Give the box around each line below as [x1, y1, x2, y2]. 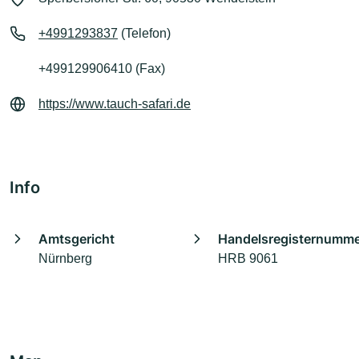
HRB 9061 [218, 252, 278, 266]
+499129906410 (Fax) [38, 62, 165, 76]
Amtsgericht [38, 231, 115, 248]
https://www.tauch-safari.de [38, 97, 191, 111]
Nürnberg [38, 252, 92, 266]
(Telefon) [118, 26, 171, 41]
